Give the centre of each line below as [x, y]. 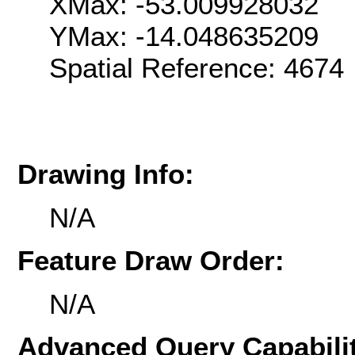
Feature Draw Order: [151, 261]
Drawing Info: [106, 174]
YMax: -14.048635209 [184, 36]
